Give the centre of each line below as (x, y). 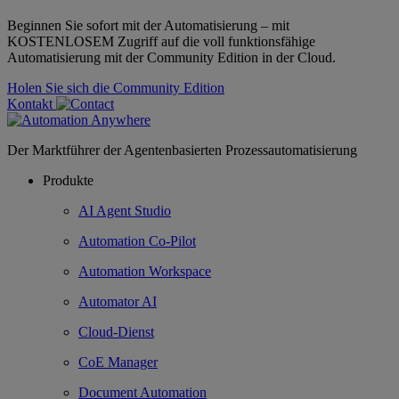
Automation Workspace (145, 272)
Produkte (68, 181)
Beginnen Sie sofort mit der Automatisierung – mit (148, 26)
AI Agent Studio (125, 211)
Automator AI (118, 302)
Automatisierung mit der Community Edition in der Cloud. (171, 58)
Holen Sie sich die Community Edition (116, 88)
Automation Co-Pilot (137, 241)
